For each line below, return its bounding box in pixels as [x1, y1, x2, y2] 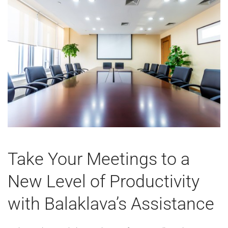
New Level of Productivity [8, 170, 199, 191]
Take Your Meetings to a [8, 148, 190, 169]
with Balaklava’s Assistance [8, 193, 214, 214]
